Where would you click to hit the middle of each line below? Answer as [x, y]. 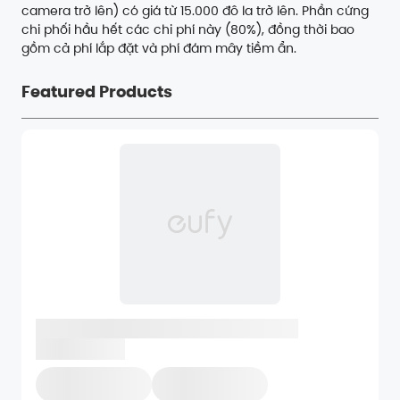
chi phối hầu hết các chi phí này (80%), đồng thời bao [188, 30]
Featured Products [97, 92]
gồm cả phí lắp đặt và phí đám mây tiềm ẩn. [159, 49]
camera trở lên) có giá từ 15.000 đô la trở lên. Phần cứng [195, 11]
